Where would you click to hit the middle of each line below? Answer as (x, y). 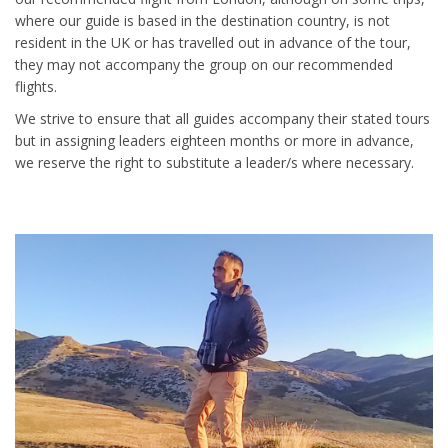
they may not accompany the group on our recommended (204, 64)
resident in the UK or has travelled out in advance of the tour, (213, 42)
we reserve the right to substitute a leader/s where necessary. (214, 162)
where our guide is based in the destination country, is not (202, 20)
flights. (36, 86)
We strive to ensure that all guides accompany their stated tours (222, 118)
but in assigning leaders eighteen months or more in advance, (214, 140)
